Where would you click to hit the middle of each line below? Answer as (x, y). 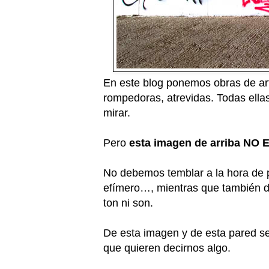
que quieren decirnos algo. (168, 248)
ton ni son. (129, 203)
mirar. (116, 113)
